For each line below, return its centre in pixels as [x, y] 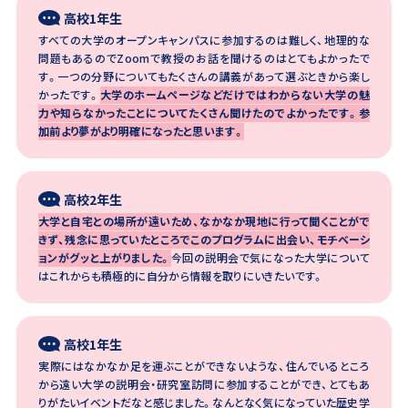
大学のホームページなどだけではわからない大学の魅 [235, 94]
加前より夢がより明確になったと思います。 [141, 130]
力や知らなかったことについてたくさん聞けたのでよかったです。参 [204, 112]
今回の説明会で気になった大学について [270, 257]
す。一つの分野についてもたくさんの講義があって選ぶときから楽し [204, 76]
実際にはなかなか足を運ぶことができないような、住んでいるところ [204, 365]
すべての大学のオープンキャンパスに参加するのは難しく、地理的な [204, 39]
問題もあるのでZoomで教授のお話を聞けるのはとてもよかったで [204, 57]
